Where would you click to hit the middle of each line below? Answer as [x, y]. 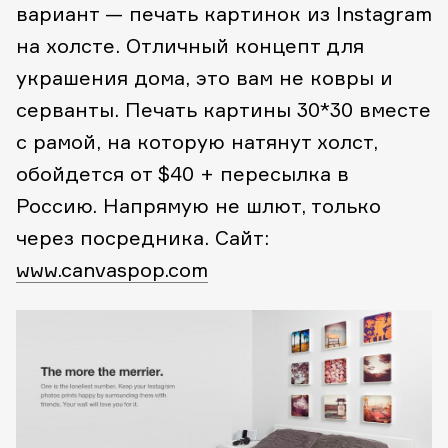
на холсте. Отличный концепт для [190, 46]
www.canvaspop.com [112, 270]
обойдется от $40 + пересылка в [182, 174]
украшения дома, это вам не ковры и [204, 78]
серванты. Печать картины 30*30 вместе [223, 110]
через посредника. [112, 238]
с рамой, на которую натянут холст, [197, 142]
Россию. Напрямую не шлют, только [198, 206]
